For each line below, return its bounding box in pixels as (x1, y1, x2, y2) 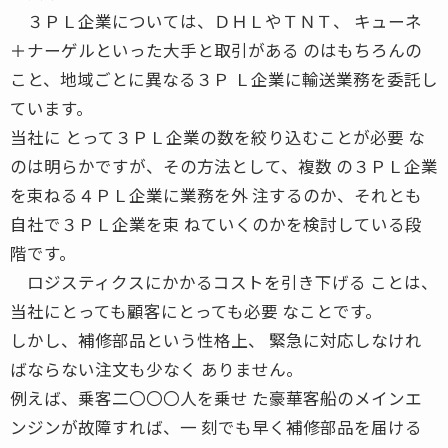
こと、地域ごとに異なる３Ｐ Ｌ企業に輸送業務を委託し (10, 66, 438, 91)
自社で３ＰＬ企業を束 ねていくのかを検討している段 (10, 211, 422, 236)
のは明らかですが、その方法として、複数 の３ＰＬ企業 (10, 153, 438, 178)
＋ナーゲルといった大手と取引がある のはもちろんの (10, 37, 422, 62)
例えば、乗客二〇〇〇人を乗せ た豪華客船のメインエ (10, 385, 422, 410)
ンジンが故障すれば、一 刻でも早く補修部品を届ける (10, 414, 422, 439)
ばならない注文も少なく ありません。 (10, 356, 303, 381)
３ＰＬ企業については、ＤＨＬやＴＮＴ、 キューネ (10, 8, 422, 33)
